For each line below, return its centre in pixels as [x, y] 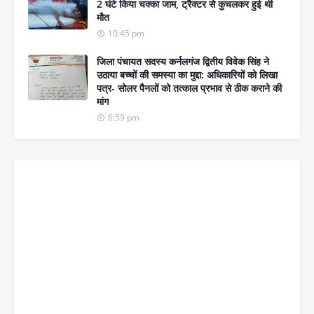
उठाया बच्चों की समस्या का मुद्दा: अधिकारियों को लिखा [187, 74]
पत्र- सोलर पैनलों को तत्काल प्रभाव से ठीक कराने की [189, 88]
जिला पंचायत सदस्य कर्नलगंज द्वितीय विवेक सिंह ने [183, 61]
